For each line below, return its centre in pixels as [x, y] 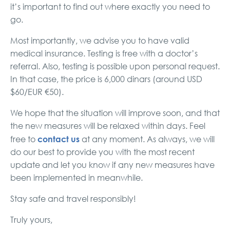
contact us [59, 139]
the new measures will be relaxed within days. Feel [108, 126]
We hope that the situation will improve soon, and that [115, 113]
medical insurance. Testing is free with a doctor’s [104, 54]
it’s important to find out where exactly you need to [110, 7]
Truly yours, [31, 220]
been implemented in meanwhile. [76, 178]
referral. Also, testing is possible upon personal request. [115, 66]
